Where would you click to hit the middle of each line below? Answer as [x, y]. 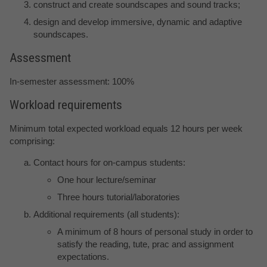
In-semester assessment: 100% [72, 82]
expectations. [83, 257]
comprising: [32, 141]
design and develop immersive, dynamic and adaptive [138, 22]
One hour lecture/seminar [107, 180]
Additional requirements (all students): [106, 215]
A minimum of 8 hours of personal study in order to [155, 232]
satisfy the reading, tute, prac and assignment [145, 244]
